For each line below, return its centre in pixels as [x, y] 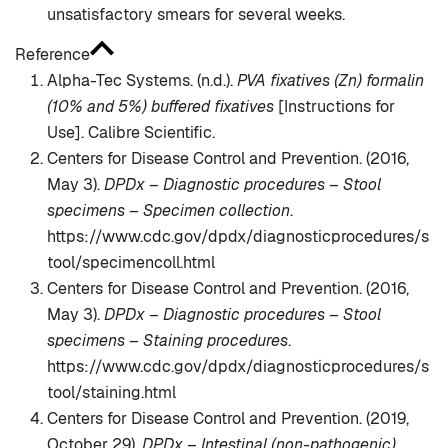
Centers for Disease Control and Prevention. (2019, [228, 419]
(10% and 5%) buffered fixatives [160, 107]
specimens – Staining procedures [167, 341]
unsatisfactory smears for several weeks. [196, 15]
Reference [52, 55]
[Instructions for [334, 107]
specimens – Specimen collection [168, 211]
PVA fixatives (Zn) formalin [330, 81]
